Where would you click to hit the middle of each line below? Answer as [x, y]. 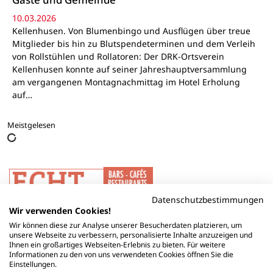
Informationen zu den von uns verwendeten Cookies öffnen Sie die [121, 254]
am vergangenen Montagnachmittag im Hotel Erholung [126, 82]
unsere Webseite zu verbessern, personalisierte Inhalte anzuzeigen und [131, 235]
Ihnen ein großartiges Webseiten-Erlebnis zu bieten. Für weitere [117, 245]
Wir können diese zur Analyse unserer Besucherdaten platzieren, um [126, 225]
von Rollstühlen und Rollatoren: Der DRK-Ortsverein [118, 56]
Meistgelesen [31, 125]
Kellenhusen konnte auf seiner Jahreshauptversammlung [129, 69]
